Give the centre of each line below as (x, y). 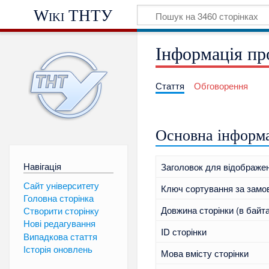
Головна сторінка (58, 198)
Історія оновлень (58, 249)
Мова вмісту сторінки (204, 253)
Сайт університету (61, 185)
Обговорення (221, 86)
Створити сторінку (61, 211)
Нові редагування (59, 223)
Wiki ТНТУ (73, 15)
